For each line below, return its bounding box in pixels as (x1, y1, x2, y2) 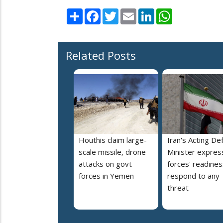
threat (167, 182, 189, 193)
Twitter (118, 7, 144, 17)
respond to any (167, 170, 220, 181)
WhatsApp (172, 7, 208, 17)
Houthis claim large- (79, 134, 147, 145)
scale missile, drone (79, 146, 146, 157)
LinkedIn (154, 7, 183, 17)
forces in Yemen (79, 170, 134, 181)
